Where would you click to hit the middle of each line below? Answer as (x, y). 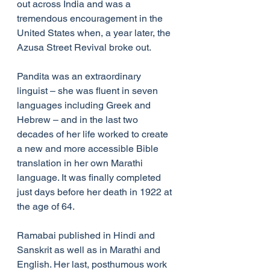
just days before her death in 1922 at (96, 192)
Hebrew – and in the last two (79, 120)
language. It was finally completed (90, 178)
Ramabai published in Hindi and (87, 236)
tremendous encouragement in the (91, 19)
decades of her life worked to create (94, 134)
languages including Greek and (85, 105)
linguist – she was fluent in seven (89, 91)
